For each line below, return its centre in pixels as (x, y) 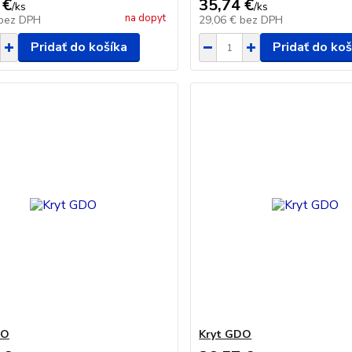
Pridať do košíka (79, 47)
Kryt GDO (225, 334)
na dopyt (146, 18)
